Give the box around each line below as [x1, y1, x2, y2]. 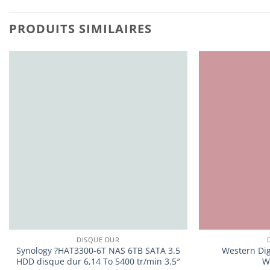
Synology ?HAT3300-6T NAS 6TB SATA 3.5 [16, 244, 180, 256]
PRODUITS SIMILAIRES [9, 20, 152, 37]
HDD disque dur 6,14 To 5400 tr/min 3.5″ [16, 255, 180, 267]
